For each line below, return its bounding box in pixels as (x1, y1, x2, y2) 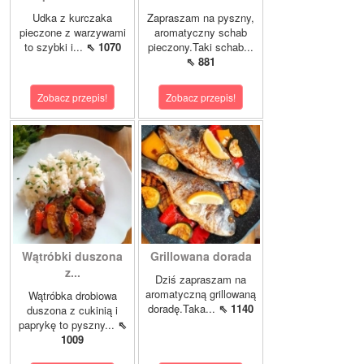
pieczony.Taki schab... (148, 39, 253, 55)
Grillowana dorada (149, 248, 252, 265)
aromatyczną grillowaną (145, 286, 256, 302)
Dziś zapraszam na (155, 271, 246, 288)
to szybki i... (24, 39, 86, 55)
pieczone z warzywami (19, 24, 126, 41)
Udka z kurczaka (32, 10, 112, 26)
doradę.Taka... (148, 301, 219, 317)
